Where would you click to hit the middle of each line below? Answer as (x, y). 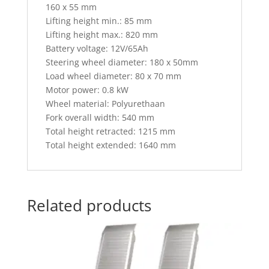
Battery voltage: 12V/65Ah (97, 48)
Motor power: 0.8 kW (87, 89)
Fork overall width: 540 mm (100, 117)
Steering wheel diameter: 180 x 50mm (122, 62)
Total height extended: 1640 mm (110, 145)
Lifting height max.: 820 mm (101, 34)
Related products (89, 205)
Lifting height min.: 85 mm (98, 20)
